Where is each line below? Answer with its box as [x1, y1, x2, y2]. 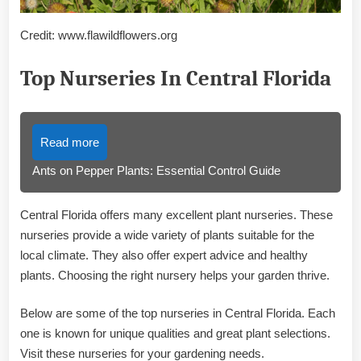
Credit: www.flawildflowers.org [20, 27, 177, 42]
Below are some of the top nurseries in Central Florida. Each [20, 306, 335, 321]
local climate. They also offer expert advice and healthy [20, 247, 308, 262]
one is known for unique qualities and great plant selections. [20, 326, 330, 341]
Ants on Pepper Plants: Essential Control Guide [32, 163, 280, 177]
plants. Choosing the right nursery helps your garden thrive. [20, 268, 330, 282]
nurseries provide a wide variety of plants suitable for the [20, 227, 314, 242]
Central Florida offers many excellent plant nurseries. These [20, 207, 333, 222]
